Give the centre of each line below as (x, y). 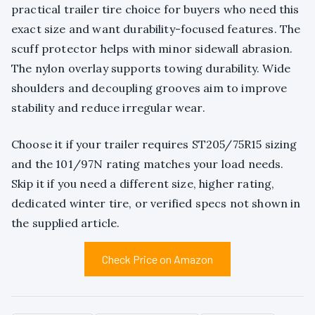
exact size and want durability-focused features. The (156, 29)
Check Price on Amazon (157, 259)
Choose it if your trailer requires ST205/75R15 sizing (154, 144)
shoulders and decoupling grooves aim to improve (149, 88)
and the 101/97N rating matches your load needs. (148, 164)
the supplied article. (66, 223)
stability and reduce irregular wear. (108, 108)
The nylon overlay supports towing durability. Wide (151, 69)
